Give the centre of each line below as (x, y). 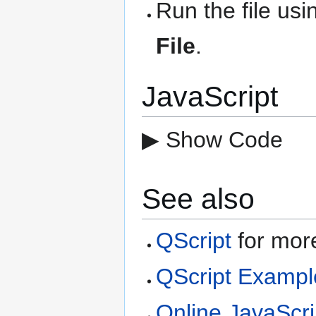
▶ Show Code (212, 139)
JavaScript (210, 97)
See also (198, 199)
